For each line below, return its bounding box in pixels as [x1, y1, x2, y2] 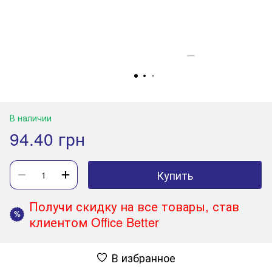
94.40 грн [10, 126, 85, 151]
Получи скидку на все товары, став [29, 197, 239, 215]
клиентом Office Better [29, 212, 159, 231]
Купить [157, 166, 193, 183]
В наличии [10, 111, 52, 124]
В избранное [111, 249, 175, 265]
